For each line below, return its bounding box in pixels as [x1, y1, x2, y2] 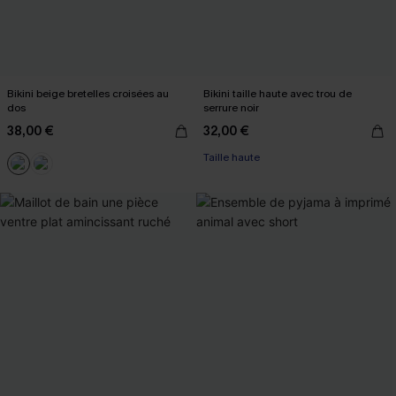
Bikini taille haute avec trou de [203, 87, 352, 101]
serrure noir [203, 101, 259, 115]
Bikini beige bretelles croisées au [7, 87, 169, 101]
